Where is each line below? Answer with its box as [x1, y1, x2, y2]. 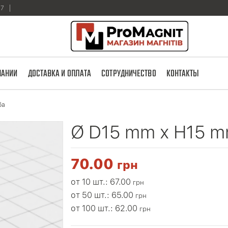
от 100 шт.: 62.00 [71, 204, 139, 213]
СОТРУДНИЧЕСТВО [101, 69, 156, 79]
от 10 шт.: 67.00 [71, 177, 133, 187]
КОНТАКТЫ [166, 69, 199, 79]
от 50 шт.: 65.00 [71, 190, 135, 200]
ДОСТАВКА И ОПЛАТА [27, 69, 92, 79]
